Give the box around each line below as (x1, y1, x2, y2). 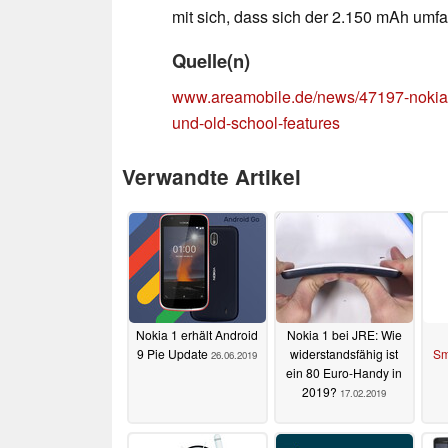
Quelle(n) (172, 46, 250, 74)
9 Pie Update (137, 345, 211, 363)
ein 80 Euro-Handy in (286, 364, 402, 382)
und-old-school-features (172, 110, 340, 134)
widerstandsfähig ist (290, 345, 398, 363)
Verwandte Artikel (122, 161, 301, 191)
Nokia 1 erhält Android (136, 326, 258, 344)
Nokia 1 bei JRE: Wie (286, 326, 402, 344)
